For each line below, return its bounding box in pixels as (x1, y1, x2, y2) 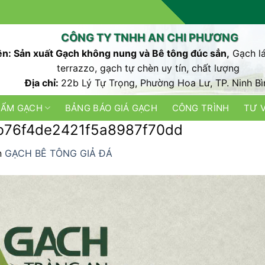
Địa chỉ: (25, 77, 62, 89)
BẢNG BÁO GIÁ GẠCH (64, 102, 157, 114)
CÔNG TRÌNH (172, 102, 230, 114)
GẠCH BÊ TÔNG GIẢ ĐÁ (5, 147, 112, 159)
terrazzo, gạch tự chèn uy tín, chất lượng (56, 62, 243, 74)
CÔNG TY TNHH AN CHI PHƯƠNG (60, 31, 238, 44)
